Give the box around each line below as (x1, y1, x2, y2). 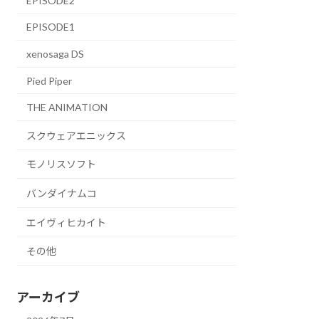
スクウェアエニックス (26, 129, 127, 142)
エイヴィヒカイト (26, 216, 107, 229)
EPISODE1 (26, 21, 75, 33)
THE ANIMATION (26, 101, 108, 114)
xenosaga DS (26, 48, 85, 61)
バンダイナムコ (26, 187, 98, 199)
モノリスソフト (26, 158, 97, 171)
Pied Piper (26, 74, 73, 87)
